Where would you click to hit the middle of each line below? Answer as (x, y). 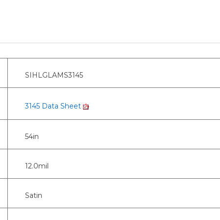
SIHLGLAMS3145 (54, 75)
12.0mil (37, 166)
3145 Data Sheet (54, 106)
